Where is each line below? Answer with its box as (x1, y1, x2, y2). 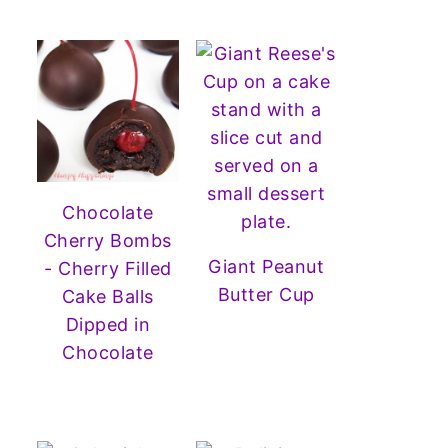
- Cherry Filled (44, 257, 172, 279)
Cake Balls (61, 285, 154, 307)
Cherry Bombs (43, 229, 172, 251)
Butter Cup (217, 284, 315, 305)
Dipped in (65, 313, 150, 335)
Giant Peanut (208, 256, 325, 277)
